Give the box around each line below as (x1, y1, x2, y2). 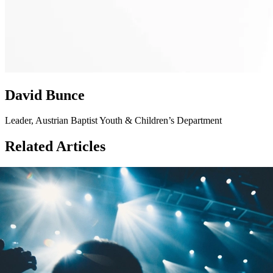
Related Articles (5, 138, 105, 155)
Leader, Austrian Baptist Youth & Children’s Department (5, 115, 222, 126)
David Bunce (5, 87, 85, 103)
